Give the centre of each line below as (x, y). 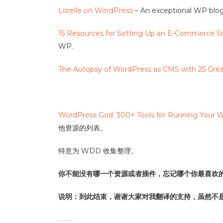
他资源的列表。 (83, 128)
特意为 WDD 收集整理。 (98, 151)
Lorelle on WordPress (96, 10)
